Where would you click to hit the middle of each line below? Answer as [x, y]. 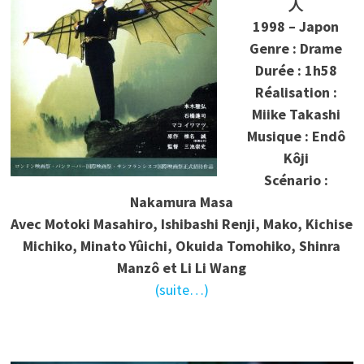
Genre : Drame [296, 49]
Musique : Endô [296, 136]
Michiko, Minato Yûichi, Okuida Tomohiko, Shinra [182, 246]
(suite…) [182, 290]
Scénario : [296, 180]
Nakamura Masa [182, 202]
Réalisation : [296, 93]
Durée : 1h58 [296, 71]
